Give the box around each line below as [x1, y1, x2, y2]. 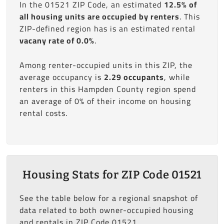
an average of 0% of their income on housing [19, 93, 191, 108]
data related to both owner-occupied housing [19, 202, 193, 218]
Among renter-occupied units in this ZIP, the [19, 57, 192, 72]
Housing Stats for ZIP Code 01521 [22, 168, 201, 182]
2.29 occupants [103, 69, 164, 84]
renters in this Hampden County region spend [19, 81, 196, 96]
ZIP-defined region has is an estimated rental [19, 21, 195, 36]
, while [163, 69, 190, 84]
